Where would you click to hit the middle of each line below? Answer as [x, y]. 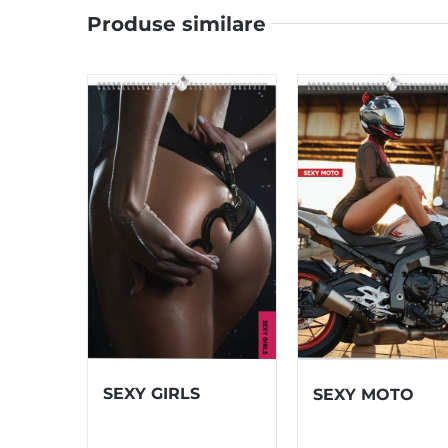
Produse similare [176, 23]
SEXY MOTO [364, 395]
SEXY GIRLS [151, 394]
